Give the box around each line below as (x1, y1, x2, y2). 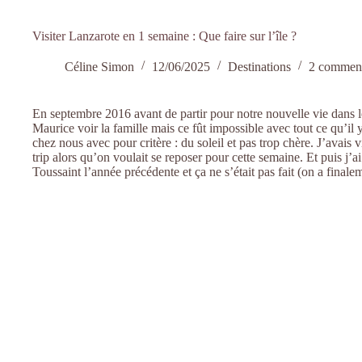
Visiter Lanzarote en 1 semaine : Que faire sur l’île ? (32, 29, 297, 43)
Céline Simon (65, 60, 134, 74)
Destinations (228, 60, 291, 74)
